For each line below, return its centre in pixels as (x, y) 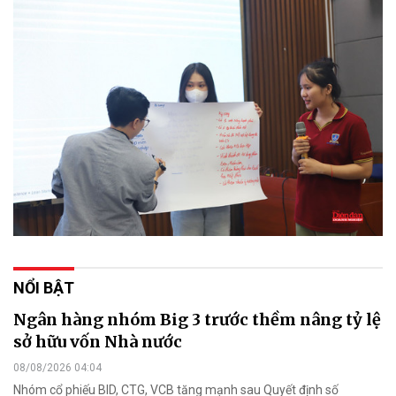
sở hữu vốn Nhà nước (98, 341)
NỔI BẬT (44, 287)
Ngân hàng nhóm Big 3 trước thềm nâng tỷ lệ (197, 319)
